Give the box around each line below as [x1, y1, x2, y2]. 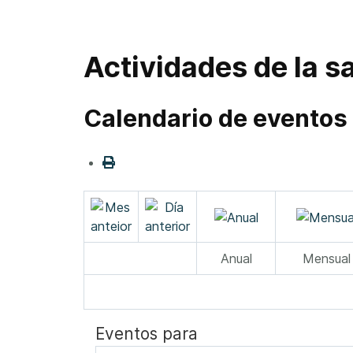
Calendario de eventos [84, 104, 347, 133]
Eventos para [95, 324, 198, 344]
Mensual [303, 251, 351, 267]
